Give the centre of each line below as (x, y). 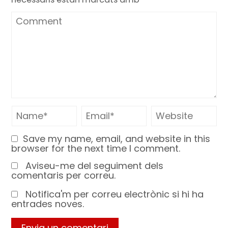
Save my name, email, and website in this (117, 138)
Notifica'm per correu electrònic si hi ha (115, 194)
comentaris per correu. (64, 175)
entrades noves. (48, 204)
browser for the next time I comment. (96, 148)
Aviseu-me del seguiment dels (95, 165)
